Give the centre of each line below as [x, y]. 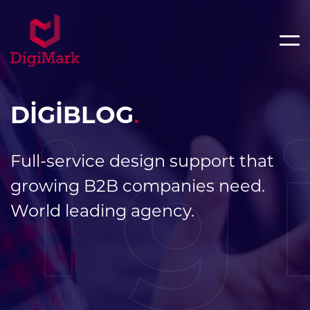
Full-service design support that [142, 161]
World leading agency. [102, 210]
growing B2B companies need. [138, 185]
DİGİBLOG [72, 115]
